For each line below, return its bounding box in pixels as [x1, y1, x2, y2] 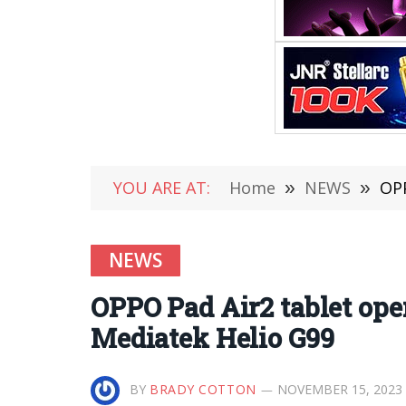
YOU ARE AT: [113, 177, 210, 198]
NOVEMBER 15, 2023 [276, 381, 402, 398]
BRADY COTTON [150, 381, 256, 398]
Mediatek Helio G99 [91, 321, 334, 355]
